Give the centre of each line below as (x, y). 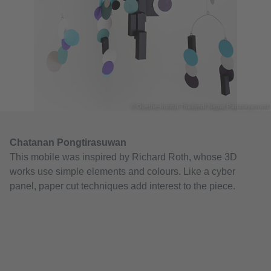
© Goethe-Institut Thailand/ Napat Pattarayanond (200, 106)
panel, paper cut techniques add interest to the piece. (122, 186)
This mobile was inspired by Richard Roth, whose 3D (123, 157)
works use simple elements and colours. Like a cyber (122, 171)
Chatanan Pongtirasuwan (69, 142)
